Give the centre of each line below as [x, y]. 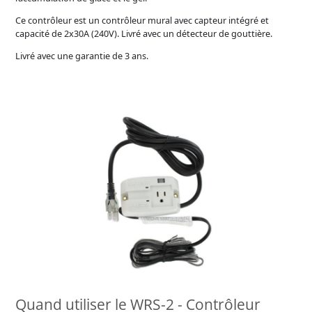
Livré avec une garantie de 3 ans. [82, 55]
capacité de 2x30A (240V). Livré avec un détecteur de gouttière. [144, 34]
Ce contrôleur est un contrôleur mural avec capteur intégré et [142, 21]
